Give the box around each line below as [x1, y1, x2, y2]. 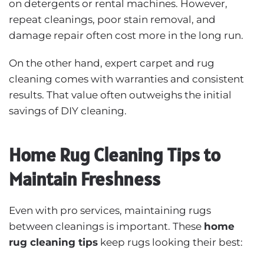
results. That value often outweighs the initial [9, 88, 232, 101]
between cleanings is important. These [9, 220, 202, 232]
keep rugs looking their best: [98, 236, 243, 248]
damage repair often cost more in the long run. [9, 29, 243, 41]
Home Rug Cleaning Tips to [9, 142, 220, 167]
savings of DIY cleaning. [9, 104, 127, 117]
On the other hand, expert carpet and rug [9, 57, 214, 69]
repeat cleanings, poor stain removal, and [9, 13, 216, 25]
